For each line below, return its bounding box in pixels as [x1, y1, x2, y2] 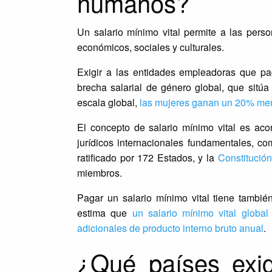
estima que [76, 206, 132, 220]
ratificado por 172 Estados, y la [76, 151, 218, 165]
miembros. [76, 166, 122, 180]
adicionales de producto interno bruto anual [76, 221, 263, 236]
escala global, [76, 95, 140, 110]
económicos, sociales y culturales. [76, 40, 224, 55]
